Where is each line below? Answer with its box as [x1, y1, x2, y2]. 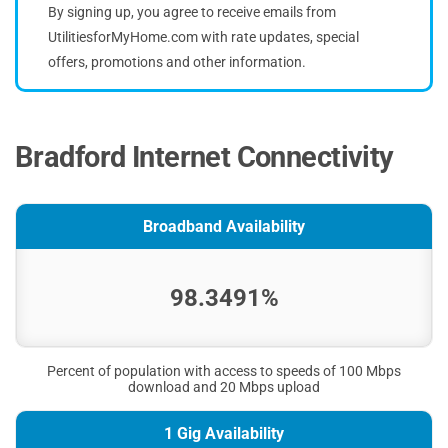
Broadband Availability [143, 216, 305, 236]
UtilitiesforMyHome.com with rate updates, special [48, 28, 359, 45]
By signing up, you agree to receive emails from [48, 3, 336, 20]
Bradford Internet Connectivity [15, 139, 394, 174]
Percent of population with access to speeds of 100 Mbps [47, 362, 401, 379]
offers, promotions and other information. [48, 53, 306, 70]
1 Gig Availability [164, 423, 284, 443]
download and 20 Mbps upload [128, 378, 320, 395]
